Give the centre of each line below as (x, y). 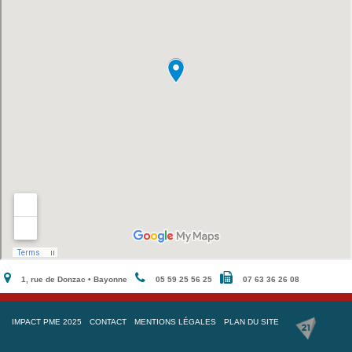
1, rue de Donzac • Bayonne (73, 279)
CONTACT (108, 321)
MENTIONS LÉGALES (175, 321)
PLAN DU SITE (251, 321)
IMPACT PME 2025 (47, 321)
